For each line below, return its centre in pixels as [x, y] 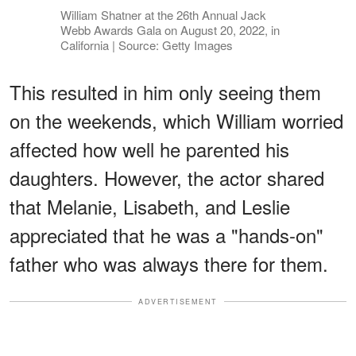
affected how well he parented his [149, 149]
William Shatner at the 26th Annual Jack [163, 14]
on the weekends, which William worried [176, 120]
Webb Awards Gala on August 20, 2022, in [170, 29]
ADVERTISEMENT [178, 301]
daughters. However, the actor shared [167, 177]
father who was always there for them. [169, 263]
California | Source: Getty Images [146, 44]
